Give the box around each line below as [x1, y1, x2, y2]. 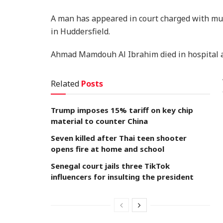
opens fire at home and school [51, 143, 164, 154]
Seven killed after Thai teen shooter [51, 132, 187, 143]
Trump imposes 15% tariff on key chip [51, 105, 193, 115]
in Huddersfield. [51, 25, 110, 37]
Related [51, 78, 79, 89]
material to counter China [51, 115, 148, 126]
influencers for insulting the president [51, 171, 194, 182]
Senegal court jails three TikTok [51, 160, 170, 171]
